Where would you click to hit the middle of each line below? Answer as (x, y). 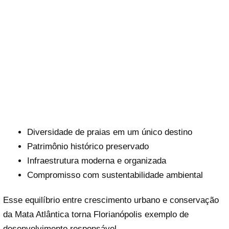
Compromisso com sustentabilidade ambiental (115, 175)
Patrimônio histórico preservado (88, 147)
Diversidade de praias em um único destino (109, 132)
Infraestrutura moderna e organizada (96, 161)
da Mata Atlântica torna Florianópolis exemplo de (96, 215)
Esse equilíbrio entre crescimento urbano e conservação (111, 200)
